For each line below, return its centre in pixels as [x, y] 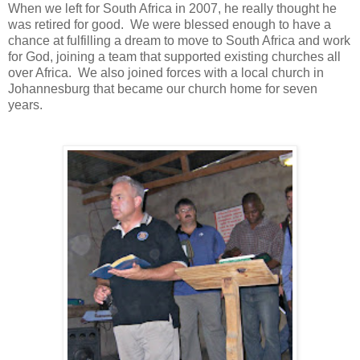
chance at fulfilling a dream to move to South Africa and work [179, 40]
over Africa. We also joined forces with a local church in [166, 72]
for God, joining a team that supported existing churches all [174, 56]
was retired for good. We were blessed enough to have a [170, 24]
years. [27, 104]
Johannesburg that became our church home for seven [163, 88]
